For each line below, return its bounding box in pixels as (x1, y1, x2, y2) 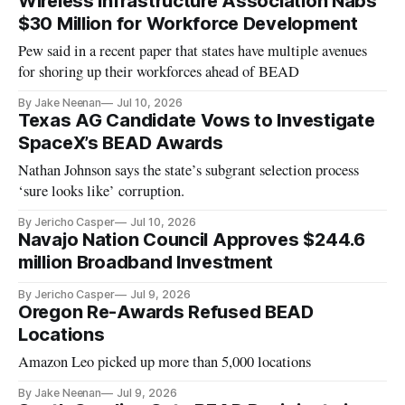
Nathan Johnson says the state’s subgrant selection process (18, 160, 360, 181)
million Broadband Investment (18, 251, 274, 274)
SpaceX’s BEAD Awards (18, 132, 223, 155)
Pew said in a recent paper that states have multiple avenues (18, 41, 368, 61)
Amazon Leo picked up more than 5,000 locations (18, 352, 312, 372)
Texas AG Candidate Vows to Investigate (18, 109, 375, 132)
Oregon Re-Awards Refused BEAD (18, 301, 314, 324)
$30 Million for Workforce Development (18, 13, 358, 35)
